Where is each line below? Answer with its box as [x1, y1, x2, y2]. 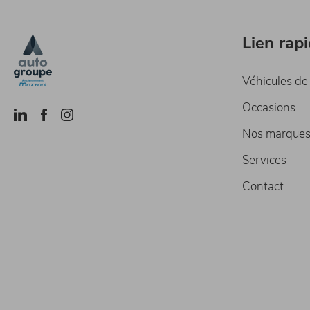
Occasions [242, 100, 295, 116]
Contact [242, 179, 284, 195]
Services [242, 152, 286, 169]
